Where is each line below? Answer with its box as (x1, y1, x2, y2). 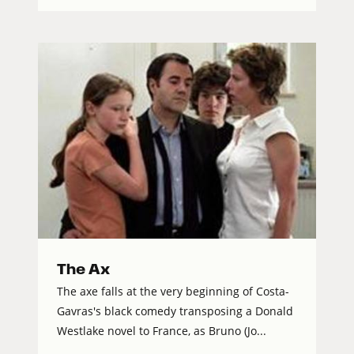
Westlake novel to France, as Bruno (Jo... (57, 322, 266, 338)
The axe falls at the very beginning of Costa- (57, 283, 289, 299)
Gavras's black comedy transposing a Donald (57, 303, 293, 318)
